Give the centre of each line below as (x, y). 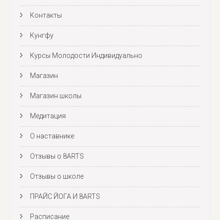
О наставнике (52, 136)
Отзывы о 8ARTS (57, 156)
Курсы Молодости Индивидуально (86, 56)
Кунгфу (42, 36)
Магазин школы (56, 96)
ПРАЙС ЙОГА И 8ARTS (65, 197)
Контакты (46, 15)
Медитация (48, 116)
